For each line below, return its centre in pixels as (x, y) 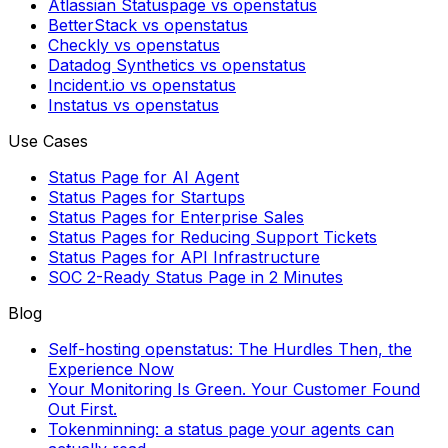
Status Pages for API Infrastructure (184, 257)
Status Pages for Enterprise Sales (176, 217)
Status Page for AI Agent (143, 177)
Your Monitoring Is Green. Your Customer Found (234, 389)
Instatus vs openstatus (133, 105)
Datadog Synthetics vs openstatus (177, 65)
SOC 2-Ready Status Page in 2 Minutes (195, 277)
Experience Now (111, 369)
